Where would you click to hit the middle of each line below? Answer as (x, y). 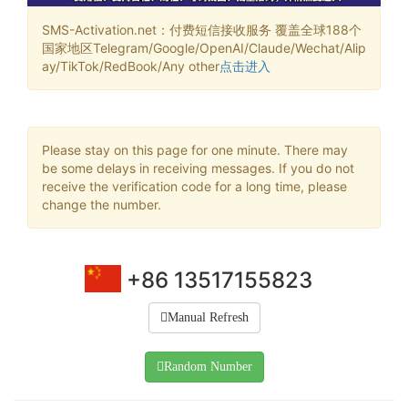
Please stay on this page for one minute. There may (195, 149)
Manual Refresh (208, 317)
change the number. (102, 204)
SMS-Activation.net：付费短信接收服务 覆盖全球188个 (202, 29)
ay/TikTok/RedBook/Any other (131, 66)
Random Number (208, 366)
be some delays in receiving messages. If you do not (198, 168)
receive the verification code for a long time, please (194, 186)
